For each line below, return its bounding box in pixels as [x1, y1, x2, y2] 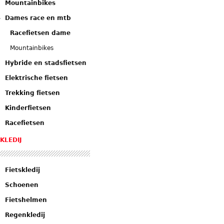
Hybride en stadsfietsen [5, 59, 86, 66]
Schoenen [5, 181, 38, 188]
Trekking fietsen [5, 89, 60, 96]
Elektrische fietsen [5, 74, 68, 81]
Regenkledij [5, 211, 45, 218]
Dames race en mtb [5, 14, 71, 21]
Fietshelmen [5, 196, 47, 203]
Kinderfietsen [5, 104, 51, 111]
